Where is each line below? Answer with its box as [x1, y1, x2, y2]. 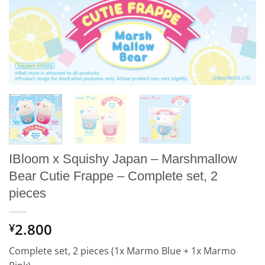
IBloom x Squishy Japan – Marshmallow [9, 151, 237, 167]
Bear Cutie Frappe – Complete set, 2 [9, 169, 218, 184]
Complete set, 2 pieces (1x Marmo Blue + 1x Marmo [9, 244, 236, 258]
